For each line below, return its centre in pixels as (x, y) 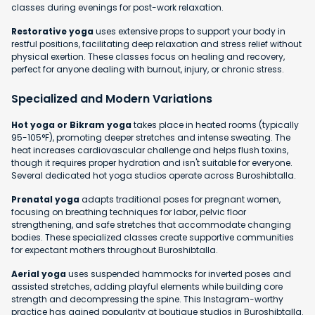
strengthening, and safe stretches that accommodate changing (151, 225)
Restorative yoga (52, 32)
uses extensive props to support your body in (189, 32)
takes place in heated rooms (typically (215, 125)
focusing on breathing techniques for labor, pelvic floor (129, 212)
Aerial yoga (39, 274)
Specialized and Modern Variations (112, 99)
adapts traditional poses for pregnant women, (180, 200)
